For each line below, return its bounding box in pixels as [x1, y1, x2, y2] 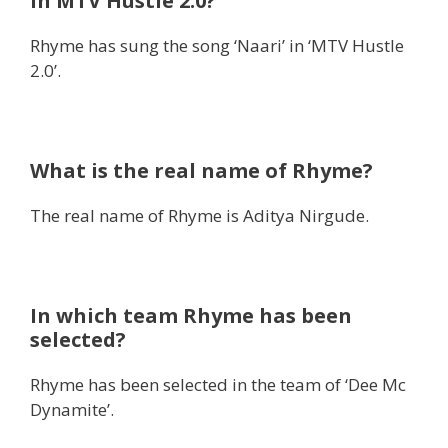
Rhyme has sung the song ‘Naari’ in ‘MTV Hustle [30, 34, 404, 58]
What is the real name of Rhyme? [30, 157, 373, 185]
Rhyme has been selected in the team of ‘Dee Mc [30, 373, 406, 397]
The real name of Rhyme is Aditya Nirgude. [30, 204, 369, 228]
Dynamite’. [30, 398, 114, 422]
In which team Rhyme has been [30, 302, 352, 330]
